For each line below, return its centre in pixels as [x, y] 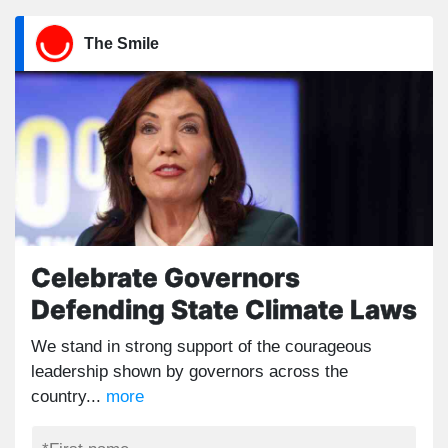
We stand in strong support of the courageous [201, 346]
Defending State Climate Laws [224, 309]
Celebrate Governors [165, 277]
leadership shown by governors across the [189, 371]
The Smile [121, 43]
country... [68, 396]
